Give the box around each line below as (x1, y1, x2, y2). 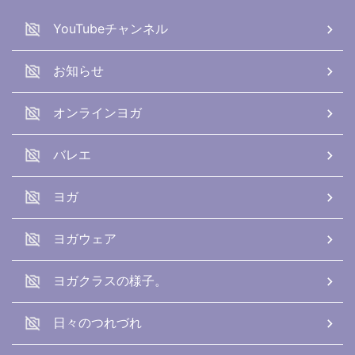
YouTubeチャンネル (53, 21, 168, 37)
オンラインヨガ (53, 105, 142, 121)
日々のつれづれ (53, 315, 142, 331)
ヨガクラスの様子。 (53, 273, 167, 289)
